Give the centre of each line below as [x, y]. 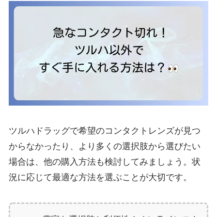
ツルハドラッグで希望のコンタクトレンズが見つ [104, 131]
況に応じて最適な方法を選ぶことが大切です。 [100, 178]
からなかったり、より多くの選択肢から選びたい [104, 147]
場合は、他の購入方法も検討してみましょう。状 [104, 162]
